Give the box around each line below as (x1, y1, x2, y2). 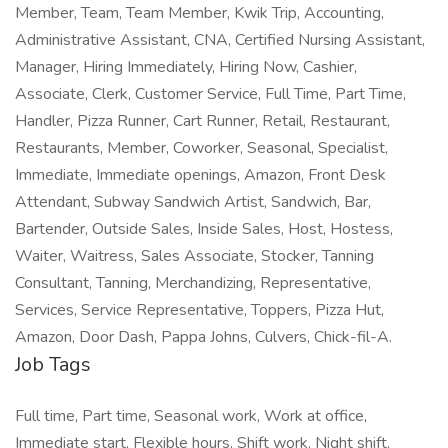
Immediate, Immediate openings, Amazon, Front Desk (15, 164, 386, 186)
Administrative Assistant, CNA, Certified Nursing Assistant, (15, 29, 425, 51)
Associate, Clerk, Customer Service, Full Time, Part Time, (15, 83, 406, 105)
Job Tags (15, 351, 91, 378)
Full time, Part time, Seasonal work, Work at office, (15, 405, 367, 427)
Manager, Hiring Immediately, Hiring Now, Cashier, (15, 56, 357, 78)
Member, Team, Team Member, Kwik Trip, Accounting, (15, 2, 384, 24)
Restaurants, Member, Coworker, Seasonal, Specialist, (15, 137, 388, 159)
